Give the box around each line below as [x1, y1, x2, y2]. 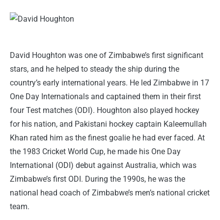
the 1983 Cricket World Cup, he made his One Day [10, 147, 181, 157]
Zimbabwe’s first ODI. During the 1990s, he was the [10, 174, 185, 184]
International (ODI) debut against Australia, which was [10, 161, 196, 170]
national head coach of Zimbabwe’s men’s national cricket [10, 188, 210, 198]
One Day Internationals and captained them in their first [10, 92, 201, 102]
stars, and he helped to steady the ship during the [10, 64, 179, 74]
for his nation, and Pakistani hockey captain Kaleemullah [10, 119, 207, 129]
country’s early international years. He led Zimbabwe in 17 [10, 78, 209, 88]
